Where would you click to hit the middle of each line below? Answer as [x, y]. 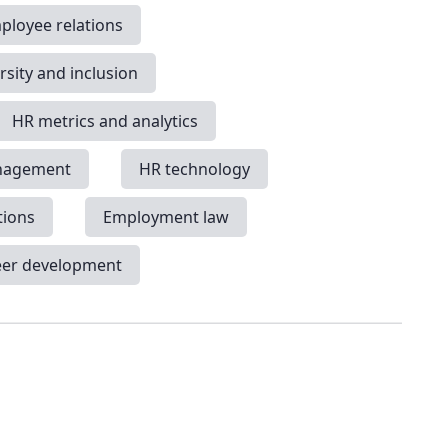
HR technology [194, 168]
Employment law [166, 216]
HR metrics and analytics [105, 120]
